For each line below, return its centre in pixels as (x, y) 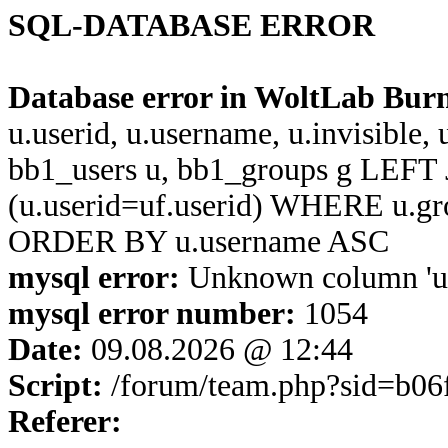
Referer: (65, 421)
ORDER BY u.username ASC (198, 241)
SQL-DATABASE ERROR (191, 25)
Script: (55, 385)
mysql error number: (152, 313)
